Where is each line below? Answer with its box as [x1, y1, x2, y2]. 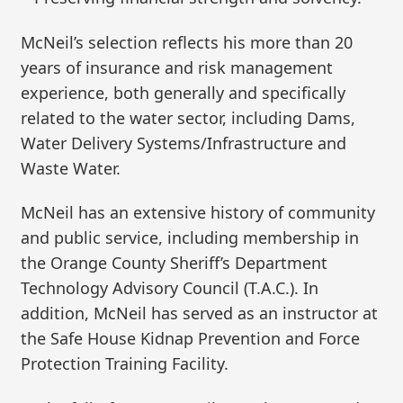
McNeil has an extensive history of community [21, 201, 376, 224]
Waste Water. [21, 157, 121, 179]
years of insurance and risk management [21, 56, 334, 78]
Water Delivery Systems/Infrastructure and [21, 131, 347, 154]
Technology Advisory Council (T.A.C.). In [21, 277, 319, 300]
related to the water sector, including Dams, [21, 106, 356, 129]
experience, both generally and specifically [21, 81, 346, 103]
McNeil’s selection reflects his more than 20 [21, 31, 354, 53]
